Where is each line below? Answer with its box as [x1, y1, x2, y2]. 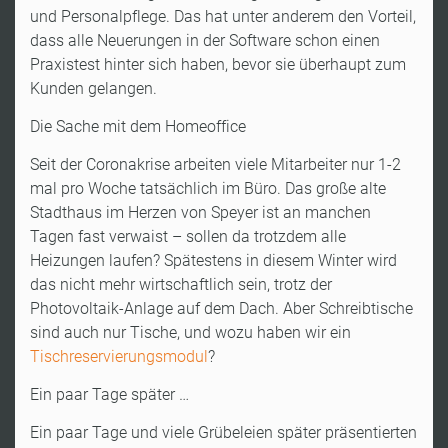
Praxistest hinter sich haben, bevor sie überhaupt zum [30, 54, 406, 74]
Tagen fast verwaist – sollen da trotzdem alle [30, 226, 346, 246]
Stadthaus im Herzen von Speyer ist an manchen [30, 202, 371, 222]
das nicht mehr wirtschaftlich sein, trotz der [30, 274, 332, 294]
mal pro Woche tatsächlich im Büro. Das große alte [30, 178, 386, 198]
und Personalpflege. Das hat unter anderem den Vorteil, [30, 6, 416, 26]
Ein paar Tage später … [30, 384, 189, 404]
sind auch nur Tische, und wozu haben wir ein [30, 322, 351, 342]
